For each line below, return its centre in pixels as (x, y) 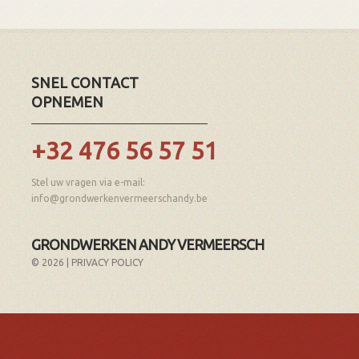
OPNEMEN (67, 102)
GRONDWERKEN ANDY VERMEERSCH (147, 244)
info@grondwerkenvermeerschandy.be (119, 198)
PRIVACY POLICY (107, 262)
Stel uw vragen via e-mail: (88, 182)
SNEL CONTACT (85, 83)
